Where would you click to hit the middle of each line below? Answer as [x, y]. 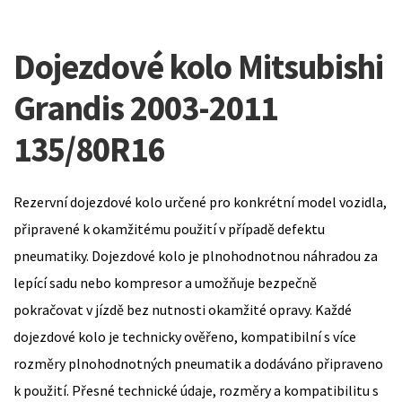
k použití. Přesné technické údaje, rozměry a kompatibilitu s [196, 390]
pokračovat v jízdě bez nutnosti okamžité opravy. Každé [183, 309]
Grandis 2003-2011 [145, 107]
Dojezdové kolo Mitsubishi [198, 66]
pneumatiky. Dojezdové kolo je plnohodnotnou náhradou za [196, 255]
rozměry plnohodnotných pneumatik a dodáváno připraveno [198, 363]
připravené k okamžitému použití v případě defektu [169, 228]
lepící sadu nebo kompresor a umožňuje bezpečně [165, 282]
